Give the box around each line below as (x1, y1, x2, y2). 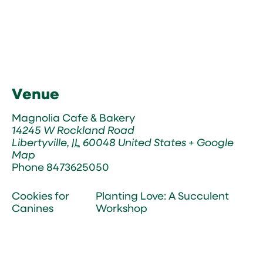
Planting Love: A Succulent (96, 188, 230, 203)
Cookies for (12, 188, 69, 203)
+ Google (188, 135, 234, 149)
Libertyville (12, 135, 67, 149)
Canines (12, 201, 53, 215)
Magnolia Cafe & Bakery (12, 110, 135, 124)
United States (118, 135, 186, 149)
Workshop (96, 201, 148, 215)
